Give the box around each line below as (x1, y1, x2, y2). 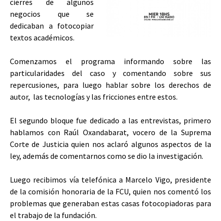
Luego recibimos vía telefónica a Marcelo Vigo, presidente (10, 174, 211, 184)
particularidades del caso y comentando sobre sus (10, 68, 211, 78)
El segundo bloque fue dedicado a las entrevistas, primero (10, 115, 211, 125)
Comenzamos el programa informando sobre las (10, 56, 211, 66)
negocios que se (10, 8, 94, 19)
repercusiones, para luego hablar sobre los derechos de (10, 79, 211, 90)
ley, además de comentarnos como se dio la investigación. (10, 150, 203, 161)
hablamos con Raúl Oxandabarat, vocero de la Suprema (10, 127, 211, 137)
